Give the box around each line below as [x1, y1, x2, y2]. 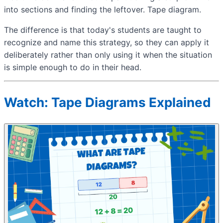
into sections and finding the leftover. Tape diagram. [4, 4, 201, 14]
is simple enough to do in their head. [4, 62, 141, 72]
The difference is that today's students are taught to [4, 24, 202, 35]
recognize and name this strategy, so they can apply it [4, 37, 209, 47]
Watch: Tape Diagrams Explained [4, 95, 211, 111]
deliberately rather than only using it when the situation [4, 49, 212, 60]
